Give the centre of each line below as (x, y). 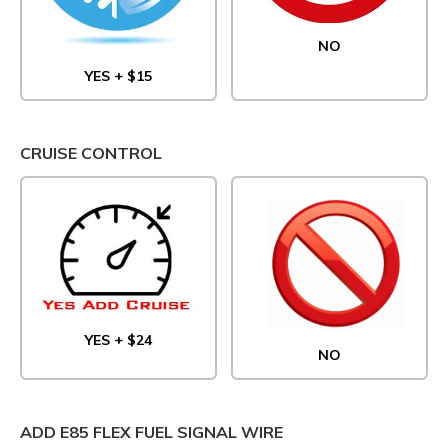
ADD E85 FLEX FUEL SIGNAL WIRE (151, 431)
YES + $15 (118, 75)
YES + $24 (118, 339)
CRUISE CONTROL (91, 152)
